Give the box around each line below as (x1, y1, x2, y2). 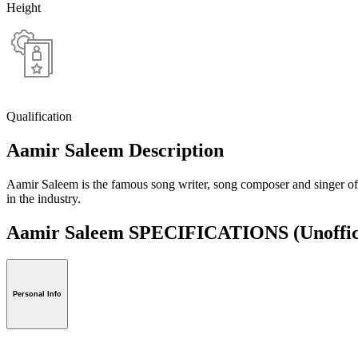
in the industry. (6, 191, 81, 205)
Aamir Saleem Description (6, 139, 224, 161)
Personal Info (13, 290, 62, 299)
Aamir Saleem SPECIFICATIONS (6, 221, 293, 243)
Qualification (6, 109, 72, 123)
